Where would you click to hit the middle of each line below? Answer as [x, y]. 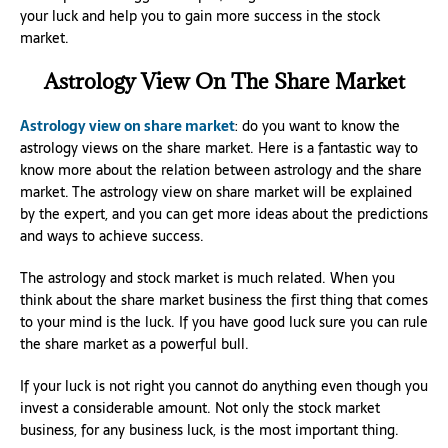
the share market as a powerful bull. [134, 343]
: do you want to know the [317, 125]
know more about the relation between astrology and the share [221, 169]
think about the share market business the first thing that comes [224, 299]
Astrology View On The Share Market [224, 81]
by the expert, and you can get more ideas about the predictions [224, 213]
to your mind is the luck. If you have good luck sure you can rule [224, 321]
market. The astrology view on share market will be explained [216, 191]
